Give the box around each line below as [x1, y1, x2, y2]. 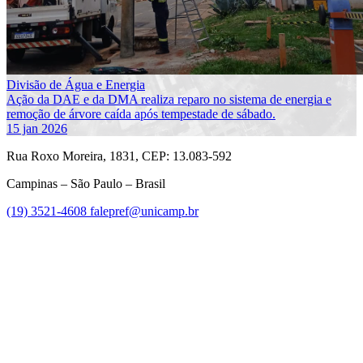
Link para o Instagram [249, 342, 361, 357]
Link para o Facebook [249, 217, 361, 232]
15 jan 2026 [6, 121, 67, 135]
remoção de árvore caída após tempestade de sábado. [6, 106, 275, 121]
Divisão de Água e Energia [6, 77, 145, 92]
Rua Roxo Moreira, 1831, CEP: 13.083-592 [6, 148, 232, 163]
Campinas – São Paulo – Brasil [6, 176, 165, 190]
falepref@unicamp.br [90, 203, 199, 218]
